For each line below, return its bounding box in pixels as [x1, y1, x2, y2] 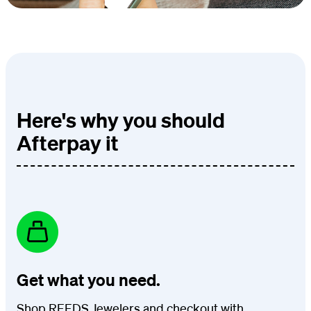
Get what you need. [17, 269, 160, 290]
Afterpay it [17, 129, 119, 155]
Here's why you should [17, 106, 225, 133]
